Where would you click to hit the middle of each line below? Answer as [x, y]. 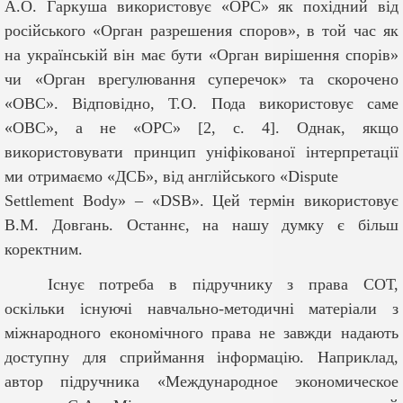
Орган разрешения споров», [201, 31]
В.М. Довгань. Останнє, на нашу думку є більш [201, 225]
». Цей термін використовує [295, 201]
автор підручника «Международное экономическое [201, 382]
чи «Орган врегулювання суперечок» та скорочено [201, 80]
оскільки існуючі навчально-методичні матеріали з [201, 309]
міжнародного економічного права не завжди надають [201, 333]
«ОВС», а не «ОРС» [93, 128]
